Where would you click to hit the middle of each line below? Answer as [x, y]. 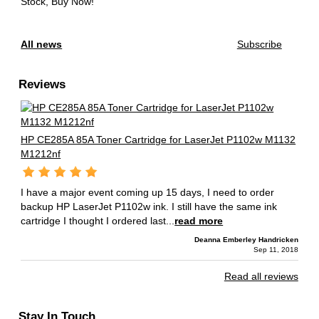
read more [199, 221]
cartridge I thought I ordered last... [98, 221]
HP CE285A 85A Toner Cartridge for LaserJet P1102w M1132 [158, 140]
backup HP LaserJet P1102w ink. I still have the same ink [149, 206]
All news [42, 44]
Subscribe [259, 44]
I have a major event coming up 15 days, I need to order [148, 192]
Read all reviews [261, 276]
